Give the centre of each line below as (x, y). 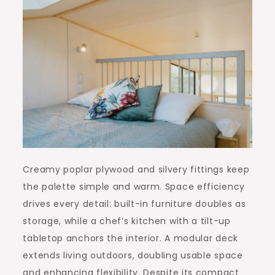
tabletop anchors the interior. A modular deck (130, 238)
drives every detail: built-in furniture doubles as (134, 203)
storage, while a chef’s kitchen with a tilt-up (127, 221)
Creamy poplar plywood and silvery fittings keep (136, 169)
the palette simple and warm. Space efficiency (134, 186)
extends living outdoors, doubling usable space (133, 255)
